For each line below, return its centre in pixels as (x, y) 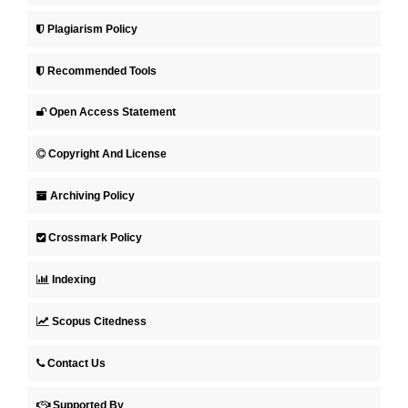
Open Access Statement (112, 112)
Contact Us (76, 364)
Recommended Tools (102, 71)
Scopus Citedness (99, 322)
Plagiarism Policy (92, 29)
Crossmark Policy (95, 238)
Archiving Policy (92, 196)
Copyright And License (107, 154)
